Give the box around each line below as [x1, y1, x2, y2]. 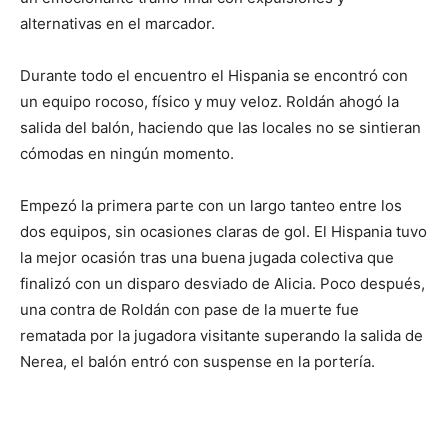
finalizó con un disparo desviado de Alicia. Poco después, [20, 273, 425, 293]
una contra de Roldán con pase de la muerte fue [20, 299, 359, 319]
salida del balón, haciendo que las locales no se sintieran [20, 117, 421, 137]
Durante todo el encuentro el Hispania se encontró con [20, 65, 408, 85]
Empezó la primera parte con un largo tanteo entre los [20, 195, 402, 215]
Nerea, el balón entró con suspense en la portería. [20, 351, 375, 371]
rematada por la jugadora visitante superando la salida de [20, 325, 423, 345]
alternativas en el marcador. [20, 13, 215, 33]
